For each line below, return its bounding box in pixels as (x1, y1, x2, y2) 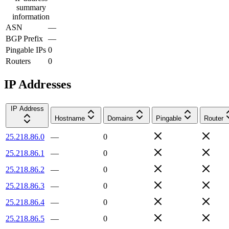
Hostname (55, 114, 85, 122)
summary (16, 3, 46, 12)
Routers (6, 56, 31, 65)
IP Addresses (4, 77, 71, 91)
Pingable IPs (6, 45, 46, 54)
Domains (107, 114, 133, 122)
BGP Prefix (6, 34, 43, 43)
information (12, 12, 50, 21)
